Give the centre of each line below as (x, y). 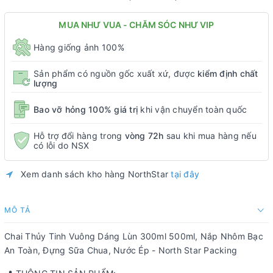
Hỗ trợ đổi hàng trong (79, 135)
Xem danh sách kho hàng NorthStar (96, 174)
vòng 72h (144, 135)
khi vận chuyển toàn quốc (193, 109)
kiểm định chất (228, 73)
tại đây (185, 174)
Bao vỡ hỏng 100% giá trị (86, 109)
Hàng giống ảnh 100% (79, 47)
